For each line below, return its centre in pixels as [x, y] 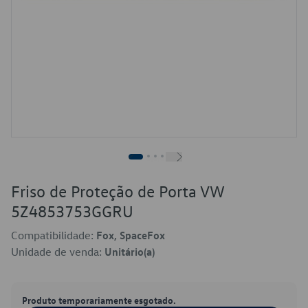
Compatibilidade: [54, 235]
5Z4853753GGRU [72, 211]
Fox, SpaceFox [131, 235]
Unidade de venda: [58, 252]
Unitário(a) [130, 252]
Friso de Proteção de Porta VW [118, 191]
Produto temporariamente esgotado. [99, 300]
